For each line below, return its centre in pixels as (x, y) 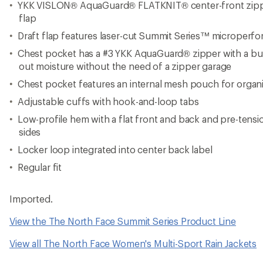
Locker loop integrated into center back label (115, 149)
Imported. (31, 199)
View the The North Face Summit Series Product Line (123, 221)
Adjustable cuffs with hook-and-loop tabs (108, 101)
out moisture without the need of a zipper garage (125, 66)
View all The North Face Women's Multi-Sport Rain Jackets (133, 243)
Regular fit (40, 167)
